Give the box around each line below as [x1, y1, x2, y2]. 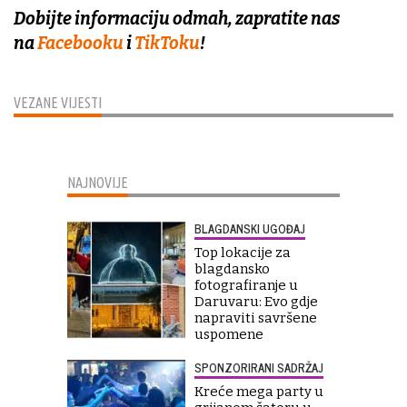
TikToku [134, 32, 200, 54]
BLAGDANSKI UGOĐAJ [194, 218, 305, 238]
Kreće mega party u [194, 382, 323, 400]
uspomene [194, 325, 263, 342]
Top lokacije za [194, 243, 291, 261]
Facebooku [37, 32, 126, 54]
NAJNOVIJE [67, 174, 128, 191]
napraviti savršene [194, 309, 317, 326]
